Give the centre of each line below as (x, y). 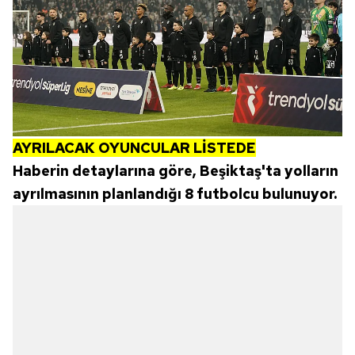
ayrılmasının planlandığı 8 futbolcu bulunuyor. (175, 194)
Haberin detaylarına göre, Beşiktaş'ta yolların (176, 171)
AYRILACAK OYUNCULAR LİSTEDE (134, 148)
